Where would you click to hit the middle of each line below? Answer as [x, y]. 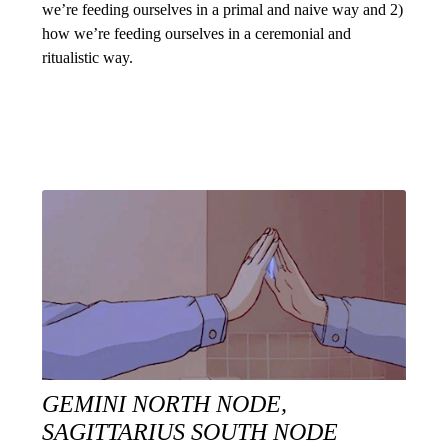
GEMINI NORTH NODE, [165, 404]
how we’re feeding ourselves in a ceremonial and [197, 34]
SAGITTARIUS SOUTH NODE [190, 432]
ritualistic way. [88, 58]
